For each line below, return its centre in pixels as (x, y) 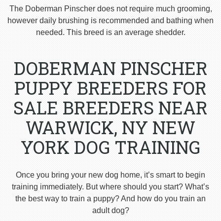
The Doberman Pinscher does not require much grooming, (110, 9)
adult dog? (110, 211)
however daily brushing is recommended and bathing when (110, 21)
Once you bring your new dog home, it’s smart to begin (110, 175)
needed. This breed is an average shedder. (110, 33)
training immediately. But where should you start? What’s (110, 187)
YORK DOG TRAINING (110, 147)
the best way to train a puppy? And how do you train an (110, 199)
